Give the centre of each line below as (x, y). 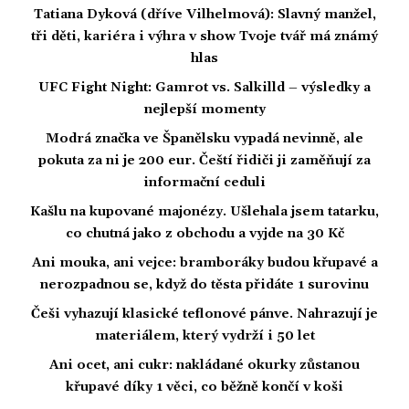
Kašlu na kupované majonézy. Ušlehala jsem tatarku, (204, 212)
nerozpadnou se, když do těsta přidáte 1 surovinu (204, 285)
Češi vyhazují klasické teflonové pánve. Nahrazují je (204, 315)
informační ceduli (204, 183)
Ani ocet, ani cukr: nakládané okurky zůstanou (204, 366)
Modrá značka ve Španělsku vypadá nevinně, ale (204, 139)
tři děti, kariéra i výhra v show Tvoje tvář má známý (204, 37)
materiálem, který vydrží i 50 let (204, 336)
